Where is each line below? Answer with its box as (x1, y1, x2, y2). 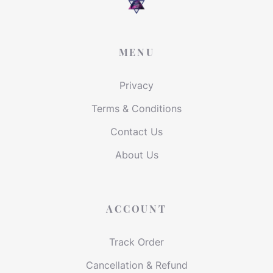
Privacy (119, 79, 154, 91)
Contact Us (110, 126, 163, 138)
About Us (115, 149, 158, 161)
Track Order (109, 236, 164, 248)
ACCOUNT (106, 202, 167, 215)
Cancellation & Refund (85, 259, 188, 271)
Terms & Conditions (91, 102, 182, 115)
